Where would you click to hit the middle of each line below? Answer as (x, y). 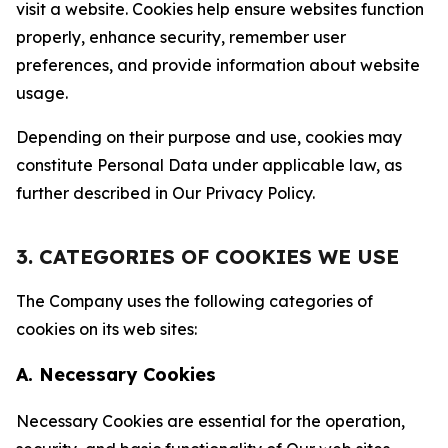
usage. (42, 93)
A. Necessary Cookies (116, 374)
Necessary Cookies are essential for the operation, (210, 421)
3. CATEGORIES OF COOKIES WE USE (207, 256)
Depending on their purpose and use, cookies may (209, 137)
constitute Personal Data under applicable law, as (209, 165)
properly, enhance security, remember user (181, 37)
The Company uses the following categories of (194, 301)
